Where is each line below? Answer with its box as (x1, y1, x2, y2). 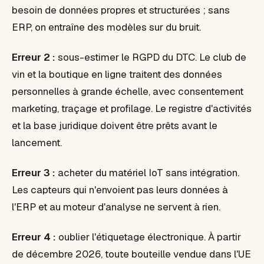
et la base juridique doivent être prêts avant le (12, 119, 217, 132)
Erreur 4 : (12, 230, 56, 243)
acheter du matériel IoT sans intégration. (55, 166, 239, 179)
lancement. (12, 136, 62, 149)
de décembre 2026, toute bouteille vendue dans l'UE (12, 247, 251, 260)
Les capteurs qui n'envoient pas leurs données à (12, 183, 228, 196)
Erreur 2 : (12, 51, 55, 64)
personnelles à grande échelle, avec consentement (12, 85, 243, 98)
